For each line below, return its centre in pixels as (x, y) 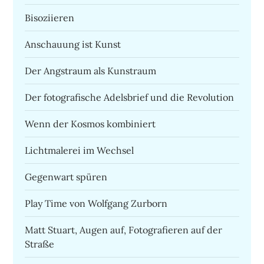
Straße (40, 244)
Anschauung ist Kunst (73, 44)
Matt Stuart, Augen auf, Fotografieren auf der (124, 230)
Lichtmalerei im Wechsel (80, 151)
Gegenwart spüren (66, 177)
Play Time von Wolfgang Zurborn (96, 204)
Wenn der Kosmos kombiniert (90, 124)
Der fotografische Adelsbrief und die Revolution (130, 98)
